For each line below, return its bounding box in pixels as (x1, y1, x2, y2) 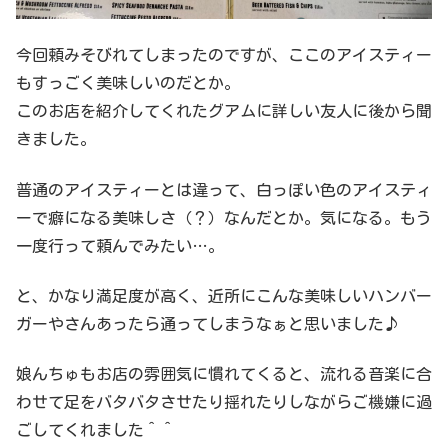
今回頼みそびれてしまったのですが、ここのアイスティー (16, 47, 432, 64)
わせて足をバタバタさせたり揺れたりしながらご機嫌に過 (16, 394, 432, 411)
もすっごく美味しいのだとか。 (16, 75, 240, 92)
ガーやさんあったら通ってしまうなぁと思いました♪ (16, 315, 400, 332)
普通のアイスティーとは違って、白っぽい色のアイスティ (16, 181, 432, 198)
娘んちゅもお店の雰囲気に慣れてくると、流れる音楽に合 (16, 366, 432, 383)
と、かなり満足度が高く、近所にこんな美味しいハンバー (16, 287, 432, 304)
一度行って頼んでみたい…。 (16, 237, 224, 254)
